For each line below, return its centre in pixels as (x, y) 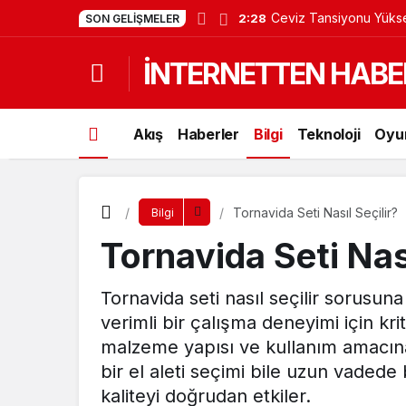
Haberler (208, 134)
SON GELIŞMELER (132, 19)
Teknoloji (329, 134)
